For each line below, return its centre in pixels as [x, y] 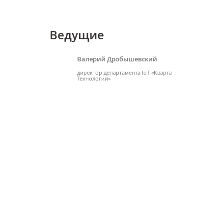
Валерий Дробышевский [117, 59]
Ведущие [77, 35]
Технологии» [94, 79]
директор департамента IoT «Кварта [124, 73]
